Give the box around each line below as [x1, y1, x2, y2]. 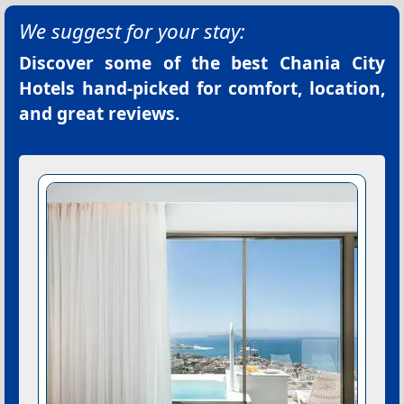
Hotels [19, 76, 75, 101]
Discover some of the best [19, 50, 280, 76]
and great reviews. [19, 101, 179, 126]
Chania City [279, 50, 386, 76]
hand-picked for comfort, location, [75, 76, 385, 101]
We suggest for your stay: [19, 17, 245, 46]
